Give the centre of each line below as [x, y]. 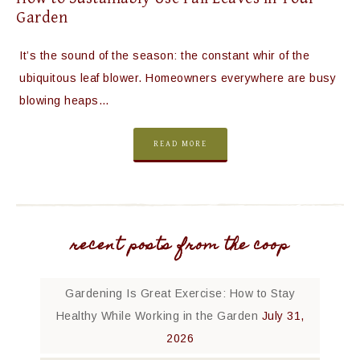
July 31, [283, 316]
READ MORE [180, 144]
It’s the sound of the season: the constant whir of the [164, 55]
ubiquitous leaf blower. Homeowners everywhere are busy [178, 78]
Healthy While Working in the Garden [157, 316]
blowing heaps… [64, 100]
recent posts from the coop [180, 246]
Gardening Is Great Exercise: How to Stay [180, 293]
